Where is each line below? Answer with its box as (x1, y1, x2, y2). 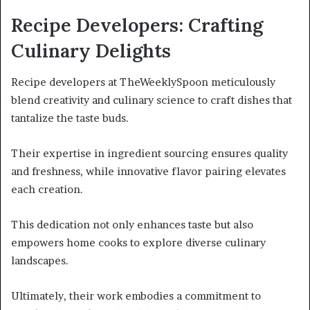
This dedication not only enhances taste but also (11, 217, 253, 231)
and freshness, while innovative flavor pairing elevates (11, 164, 286, 178)
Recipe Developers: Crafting (11, 13, 263, 37)
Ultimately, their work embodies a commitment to (11, 289, 261, 302)
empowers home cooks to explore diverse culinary (11, 235, 266, 249)
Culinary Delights (11, 39, 171, 63)
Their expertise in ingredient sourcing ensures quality (11, 146, 288, 160)
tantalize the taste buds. (11, 111, 129, 125)
